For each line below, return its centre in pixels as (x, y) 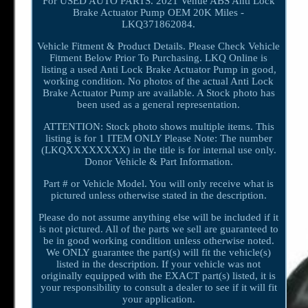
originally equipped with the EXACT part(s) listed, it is (159, 275)
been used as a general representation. (159, 104)
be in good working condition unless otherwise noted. (158, 240)
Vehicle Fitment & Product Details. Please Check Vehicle (159, 46)
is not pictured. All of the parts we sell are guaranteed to (158, 229)
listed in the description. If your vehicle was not (159, 264)
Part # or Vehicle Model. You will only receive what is (159, 183)
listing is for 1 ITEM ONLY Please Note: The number (158, 138)
